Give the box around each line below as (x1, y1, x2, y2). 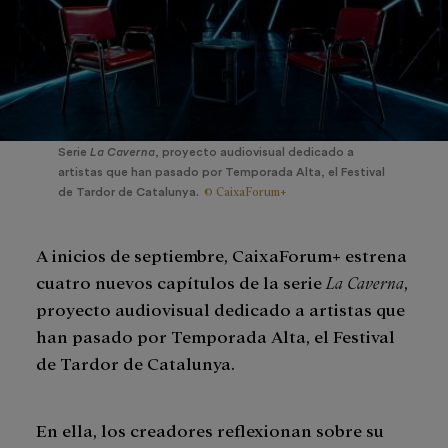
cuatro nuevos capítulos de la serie (36, 271, 326, 293)
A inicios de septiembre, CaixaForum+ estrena (36, 244, 407, 266)
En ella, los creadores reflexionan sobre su (36, 419, 384, 441)
